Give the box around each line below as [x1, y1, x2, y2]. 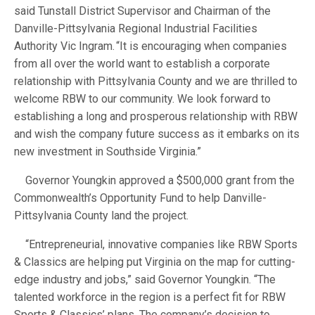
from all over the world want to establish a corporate [14, 56, 270, 70]
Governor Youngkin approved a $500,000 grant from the [14, 173, 295, 187]
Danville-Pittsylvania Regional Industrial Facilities [14, 21, 257, 35]
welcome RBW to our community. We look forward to [14, 91, 271, 105]
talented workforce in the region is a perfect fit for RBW [14, 290, 285, 304]
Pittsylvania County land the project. [14, 208, 191, 222]
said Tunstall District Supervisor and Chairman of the [14, 4, 271, 18]
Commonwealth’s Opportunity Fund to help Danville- [14, 191, 266, 205]
